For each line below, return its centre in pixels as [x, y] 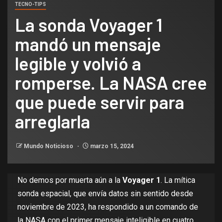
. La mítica [178, 180]
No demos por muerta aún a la [70, 180]
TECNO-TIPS [30, 4]
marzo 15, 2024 [111, 146]
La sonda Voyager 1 [89, 24]
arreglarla [53, 121]
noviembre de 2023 [51, 207]
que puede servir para [100, 102]
